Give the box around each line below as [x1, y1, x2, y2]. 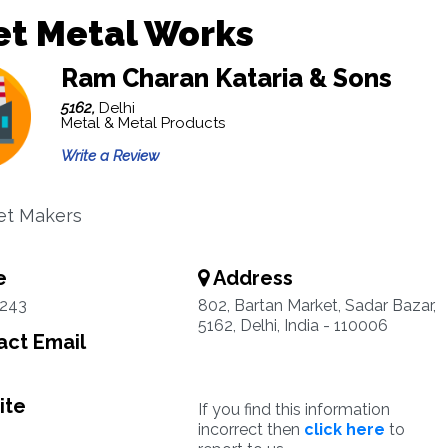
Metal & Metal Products [60, 114, 225, 132]
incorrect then [197, 420, 304, 439]
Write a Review [60, 147, 159, 165]
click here [303, 420, 385, 439]
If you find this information [197, 400, 390, 419]
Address [208, 266, 293, 290]
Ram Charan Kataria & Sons [60, 63, 392, 93]
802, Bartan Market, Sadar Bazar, [197, 296, 436, 315]
